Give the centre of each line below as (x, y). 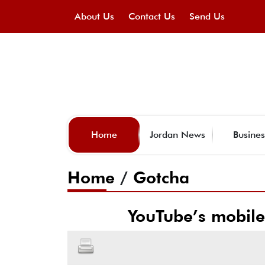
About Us (94, 16)
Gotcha (161, 177)
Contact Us (152, 16)
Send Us (207, 16)
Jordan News (177, 134)
